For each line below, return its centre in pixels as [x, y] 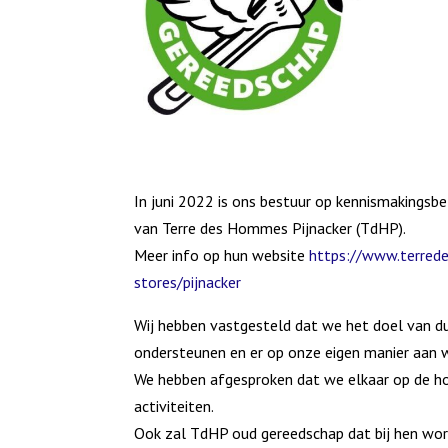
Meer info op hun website [222, 254]
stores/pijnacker [188, 281]
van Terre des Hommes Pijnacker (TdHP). [270, 227]
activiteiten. [174, 405]
